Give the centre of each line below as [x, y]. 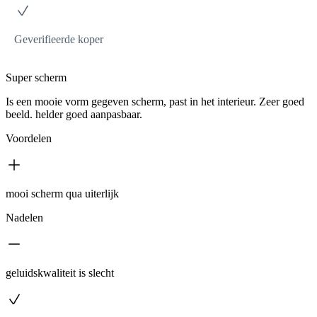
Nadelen [24, 218]
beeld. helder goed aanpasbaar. [74, 114]
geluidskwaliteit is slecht [60, 273]
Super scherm [36, 77]
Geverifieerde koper [59, 39]
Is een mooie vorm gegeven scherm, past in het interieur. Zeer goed [155, 102]
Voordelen [29, 138]
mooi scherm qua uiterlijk [62, 194]
